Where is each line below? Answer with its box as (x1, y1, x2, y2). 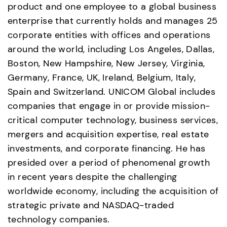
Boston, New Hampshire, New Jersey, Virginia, (8, 57, 205, 69)
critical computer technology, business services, (8, 114, 218, 126)
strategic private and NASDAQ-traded (8, 199, 174, 211)
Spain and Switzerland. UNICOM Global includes (8, 86, 215, 97)
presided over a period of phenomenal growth (8, 157, 210, 168)
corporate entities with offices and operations (8, 29, 211, 41)
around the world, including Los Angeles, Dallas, (8, 43, 215, 55)
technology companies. (8, 213, 116, 225)
